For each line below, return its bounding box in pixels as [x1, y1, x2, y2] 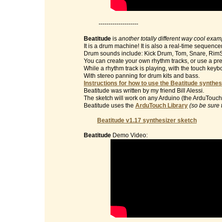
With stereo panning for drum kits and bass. [84, 72, 200, 79]
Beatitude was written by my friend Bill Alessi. [84, 87, 204, 94]
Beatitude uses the [84, 102, 135, 109]
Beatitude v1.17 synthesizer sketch [97, 117, 197, 124]
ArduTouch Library [135, 102, 188, 109]
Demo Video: [111, 132, 148, 139]
